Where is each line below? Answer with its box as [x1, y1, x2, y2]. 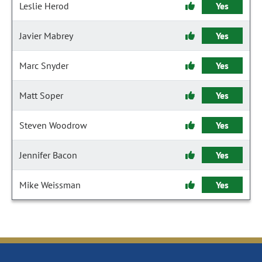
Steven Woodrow [19, 119, 87, 131]
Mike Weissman [19, 179, 81, 191]
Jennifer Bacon [19, 149, 77, 161]
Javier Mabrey [19, 30, 73, 42]
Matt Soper [19, 89, 63, 101]
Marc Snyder [19, 60, 68, 71]
